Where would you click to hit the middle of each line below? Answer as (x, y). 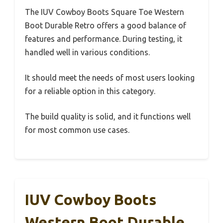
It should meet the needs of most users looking (110, 78)
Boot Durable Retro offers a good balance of (106, 25)
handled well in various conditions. (87, 52)
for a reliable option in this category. (90, 91)
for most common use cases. (77, 130)
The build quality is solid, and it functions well (108, 116)
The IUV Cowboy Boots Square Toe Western (105, 12)
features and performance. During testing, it (104, 39)
